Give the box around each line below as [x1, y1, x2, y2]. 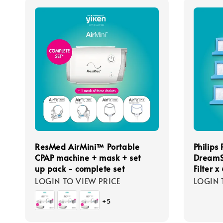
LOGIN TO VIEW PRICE [35, 175, 120, 187]
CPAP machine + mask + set [35, 152, 141, 163]
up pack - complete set [35, 163, 125, 174]
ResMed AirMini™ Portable [35, 141, 140, 152]
